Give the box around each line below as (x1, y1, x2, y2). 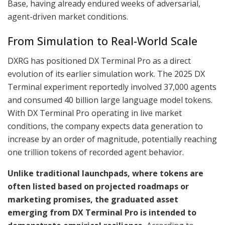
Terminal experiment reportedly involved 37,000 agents (8, 81, 216, 92)
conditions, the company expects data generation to (8, 120, 203, 132)
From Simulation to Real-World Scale (8, 34, 197, 49)
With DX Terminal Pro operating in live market (8, 107, 182, 119)
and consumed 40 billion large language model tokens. (8, 94, 212, 105)
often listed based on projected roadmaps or (8, 180, 189, 192)
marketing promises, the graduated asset (8, 193, 178, 205)
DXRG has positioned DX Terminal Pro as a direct (8, 55, 191, 66)
